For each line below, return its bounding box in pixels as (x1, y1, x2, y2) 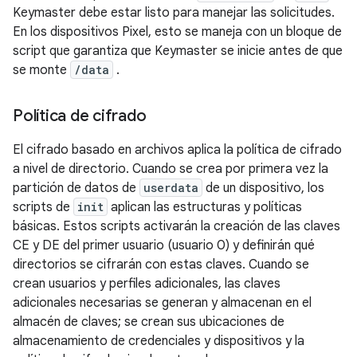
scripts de (13, 199, 73, 215)
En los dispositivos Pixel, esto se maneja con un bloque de (13, 24, 342, 40)
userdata (143, 180, 198, 195)
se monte (13, 62, 70, 78)
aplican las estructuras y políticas (108, 199, 302, 215)
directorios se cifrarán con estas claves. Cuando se (13, 257, 309, 273)
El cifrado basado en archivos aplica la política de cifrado (13, 142, 342, 158)
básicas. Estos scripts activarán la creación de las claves (13, 218, 340, 234)
